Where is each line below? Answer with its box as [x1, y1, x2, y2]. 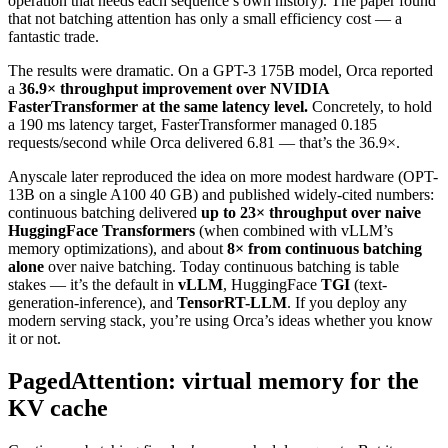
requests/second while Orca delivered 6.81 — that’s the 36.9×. [8, 133, 400, 151]
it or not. [8, 329, 61, 347]
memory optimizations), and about [8, 239, 227, 257]
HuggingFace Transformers [8, 221, 195, 239]
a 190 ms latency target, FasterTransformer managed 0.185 [8, 115, 377, 133]
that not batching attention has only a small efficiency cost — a [8, 9, 402, 27]
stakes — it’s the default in [8, 275, 178, 293]
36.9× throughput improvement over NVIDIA [19, 79, 329, 97]
